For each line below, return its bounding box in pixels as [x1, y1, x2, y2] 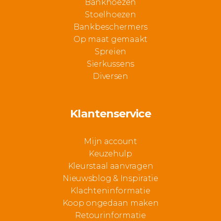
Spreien [94, 47, 127, 57]
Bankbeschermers [74, 22, 147, 32]
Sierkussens [86, 59, 135, 69]
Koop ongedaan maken [62, 198, 159, 208]
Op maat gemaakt [74, 35, 147, 44]
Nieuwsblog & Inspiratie [63, 174, 158, 184]
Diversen [93, 72, 128, 81]
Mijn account [84, 137, 137, 147]
